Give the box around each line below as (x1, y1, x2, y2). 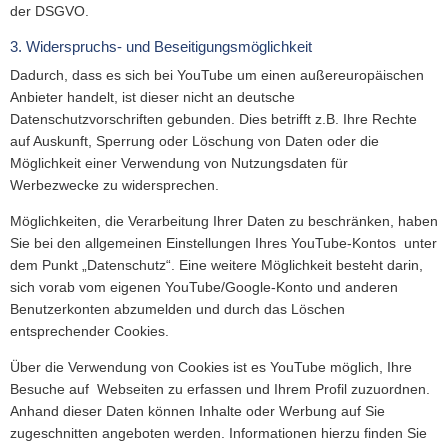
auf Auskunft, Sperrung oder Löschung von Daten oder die (10, 133, 379, 149)
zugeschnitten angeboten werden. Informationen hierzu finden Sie (10, 425, 427, 441)
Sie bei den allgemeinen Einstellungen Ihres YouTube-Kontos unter (10, 235, 437, 251)
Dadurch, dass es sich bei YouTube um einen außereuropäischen (10, 67, 424, 83)
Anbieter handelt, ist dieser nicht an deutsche (10, 89, 295, 105)
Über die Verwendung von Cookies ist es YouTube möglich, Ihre (10, 359, 412, 375)
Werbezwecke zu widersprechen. (10, 177, 219, 193)
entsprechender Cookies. (10, 323, 169, 339)
